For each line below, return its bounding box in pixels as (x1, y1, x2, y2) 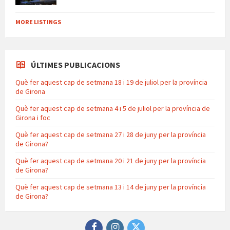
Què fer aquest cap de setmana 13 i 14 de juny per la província (15, 182, 206, 191)
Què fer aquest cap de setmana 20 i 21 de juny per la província (15, 156, 206, 165)
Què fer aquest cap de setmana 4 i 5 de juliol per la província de (15, 103, 210, 113)
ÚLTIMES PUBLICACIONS (31, 59, 120, 70)
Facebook (96, 218, 132, 228)
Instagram (118, 218, 156, 228)
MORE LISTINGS (15, 17, 61, 26)
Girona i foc (15, 112, 50, 122)
